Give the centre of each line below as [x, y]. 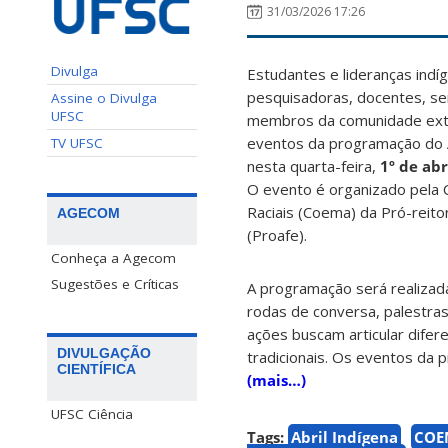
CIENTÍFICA [96, 368]
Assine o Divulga [104, 97]
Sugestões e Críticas [115, 283]
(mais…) [276, 380]
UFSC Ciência [92, 413]
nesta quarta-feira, [313, 166]
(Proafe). [277, 235]
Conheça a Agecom [113, 257]
